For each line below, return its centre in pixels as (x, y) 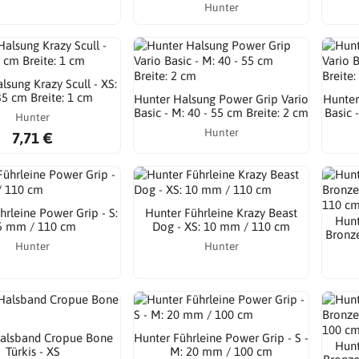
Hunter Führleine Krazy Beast (222, 212)
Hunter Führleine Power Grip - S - (222, 337)
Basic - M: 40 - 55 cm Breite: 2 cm (222, 112)
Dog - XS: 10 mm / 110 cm (222, 226)
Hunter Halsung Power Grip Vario (222, 99)
